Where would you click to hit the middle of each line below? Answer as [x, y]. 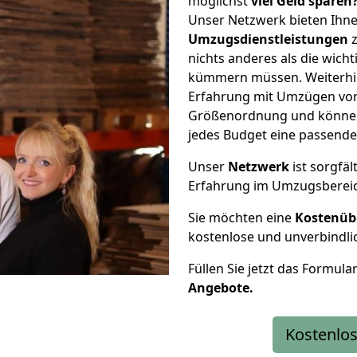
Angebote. [221, 288]
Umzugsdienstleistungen [268, 39]
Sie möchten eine [241, 218]
